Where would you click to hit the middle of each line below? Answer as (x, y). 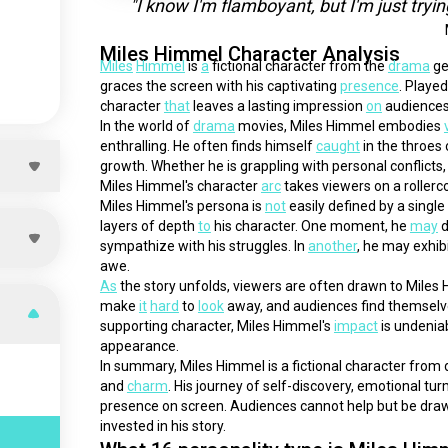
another (332, 246)
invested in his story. (162, 426)
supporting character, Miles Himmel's (216, 326)
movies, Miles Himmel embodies (339, 126)
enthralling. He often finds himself (207, 146)
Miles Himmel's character (180, 186)
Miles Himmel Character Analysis (249, 54)
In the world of (146, 126)
